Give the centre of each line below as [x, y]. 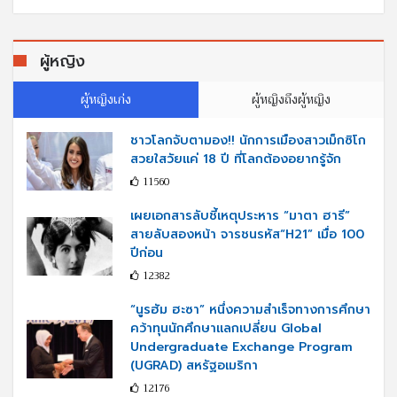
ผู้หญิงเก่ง [106, 99]
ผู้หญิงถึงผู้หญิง [291, 99]
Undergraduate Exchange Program [241, 346]
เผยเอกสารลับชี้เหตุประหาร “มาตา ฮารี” [240, 215]
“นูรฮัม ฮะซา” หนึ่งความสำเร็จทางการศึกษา [250, 309]
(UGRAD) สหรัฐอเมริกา [194, 365]
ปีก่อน [147, 253]
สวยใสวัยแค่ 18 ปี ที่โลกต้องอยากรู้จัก [236, 159]
